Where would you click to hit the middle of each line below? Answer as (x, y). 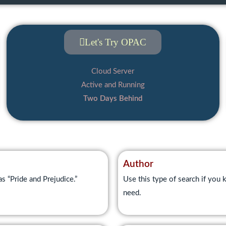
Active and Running (113, 85)
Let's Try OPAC (116, 42)
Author (138, 164)
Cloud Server (113, 71)
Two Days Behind (113, 99)
